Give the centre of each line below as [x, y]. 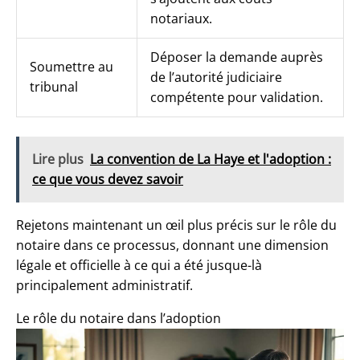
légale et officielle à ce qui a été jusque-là [139, 266]
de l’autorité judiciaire [216, 78]
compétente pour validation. [237, 98]
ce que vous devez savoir [108, 180]
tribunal [54, 87]
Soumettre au [72, 67]
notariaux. [181, 19]
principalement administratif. [104, 286]
